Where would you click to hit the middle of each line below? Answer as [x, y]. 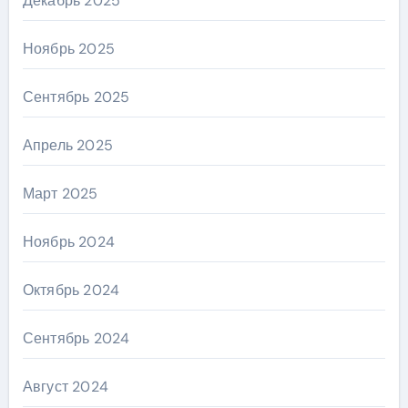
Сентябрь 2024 [76, 338]
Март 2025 [60, 193]
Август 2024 [65, 386]
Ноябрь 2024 [68, 241]
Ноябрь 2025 [68, 48]
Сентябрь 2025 [76, 97]
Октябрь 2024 [71, 290]
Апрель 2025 [67, 145]
